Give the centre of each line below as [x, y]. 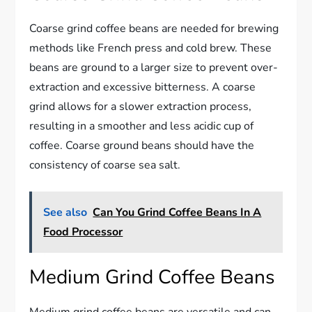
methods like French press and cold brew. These [151, 48]
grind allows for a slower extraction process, [141, 107]
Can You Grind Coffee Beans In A [177, 213]
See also [65, 213]
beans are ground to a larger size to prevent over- [154, 68]
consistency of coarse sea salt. [105, 165]
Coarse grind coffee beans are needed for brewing [154, 29]
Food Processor [83, 232]
